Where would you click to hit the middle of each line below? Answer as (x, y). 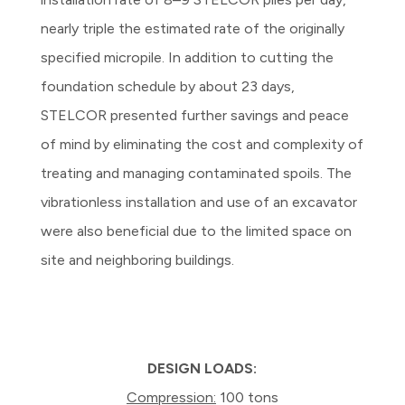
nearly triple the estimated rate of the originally (193, 28)
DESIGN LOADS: (202, 368)
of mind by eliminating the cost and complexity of (202, 144)
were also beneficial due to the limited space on (197, 231)
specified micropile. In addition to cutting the (188, 57)
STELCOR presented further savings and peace (195, 115)
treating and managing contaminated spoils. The (197, 173)
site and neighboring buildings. (138, 259)
